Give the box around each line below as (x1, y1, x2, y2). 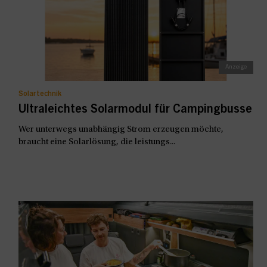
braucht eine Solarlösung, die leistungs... (18, 137, 175, 147)
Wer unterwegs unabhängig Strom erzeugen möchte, (18, 125, 223, 134)
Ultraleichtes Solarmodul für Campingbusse (18, 104, 252, 116)
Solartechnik (18, 90, 61, 98)
